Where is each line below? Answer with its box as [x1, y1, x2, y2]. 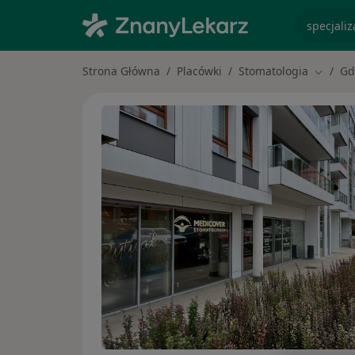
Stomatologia [239, 63, 308, 78]
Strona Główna [82, 63, 160, 78]
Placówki [177, 63, 222, 78]
